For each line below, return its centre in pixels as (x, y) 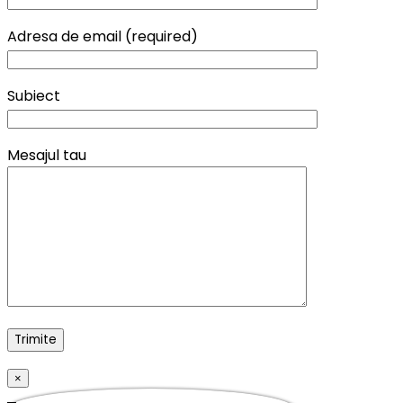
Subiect (34, 95)
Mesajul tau (47, 155)
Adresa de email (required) (103, 36)
